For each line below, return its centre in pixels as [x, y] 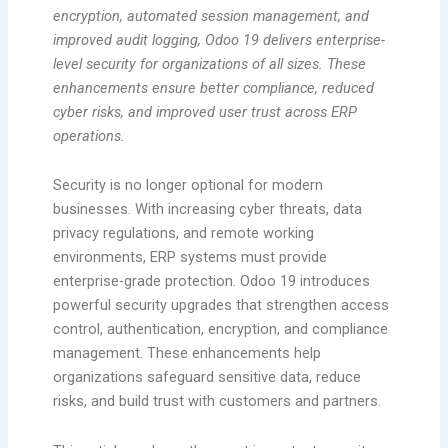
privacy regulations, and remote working [183, 233]
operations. [88, 135]
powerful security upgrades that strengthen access [220, 305]
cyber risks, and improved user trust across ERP [204, 111]
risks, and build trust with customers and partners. [216, 401]
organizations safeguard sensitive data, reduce [206, 377]
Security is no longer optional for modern [187, 185]
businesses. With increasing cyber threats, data [207, 209]
